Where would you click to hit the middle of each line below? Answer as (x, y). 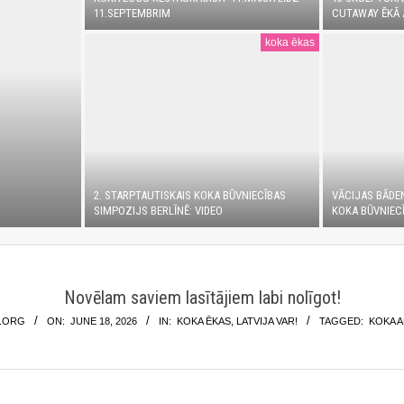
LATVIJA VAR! (266, 321)
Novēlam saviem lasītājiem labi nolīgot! (202, 298)
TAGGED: (341, 321)
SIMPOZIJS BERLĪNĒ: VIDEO (159, 211)
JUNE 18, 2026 (103, 321)
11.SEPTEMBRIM (133, 13)
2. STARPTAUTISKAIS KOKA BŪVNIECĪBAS (190, 195)
